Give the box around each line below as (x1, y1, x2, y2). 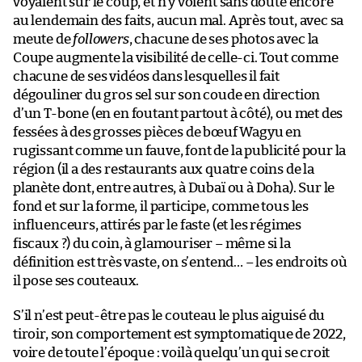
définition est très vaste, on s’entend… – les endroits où (13, 255, 347, 269)
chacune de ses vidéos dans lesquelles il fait (13, 69, 280, 83)
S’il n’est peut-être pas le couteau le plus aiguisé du (13, 308, 326, 322)
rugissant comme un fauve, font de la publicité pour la (13, 143, 347, 158)
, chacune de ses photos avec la (128, 32, 319, 46)
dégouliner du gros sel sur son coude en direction (13, 87, 321, 102)
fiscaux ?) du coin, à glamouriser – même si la (13, 236, 291, 250)
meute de (13, 32, 74, 46)
